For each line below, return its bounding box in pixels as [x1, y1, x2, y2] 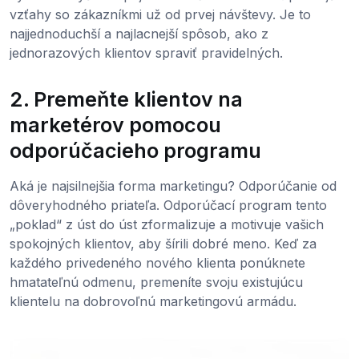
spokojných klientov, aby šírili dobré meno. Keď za [10, 235, 317, 252]
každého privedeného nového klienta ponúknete [10, 254, 305, 271]
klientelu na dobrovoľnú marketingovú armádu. [10, 292, 296, 309]
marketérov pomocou [10, 112, 221, 137]
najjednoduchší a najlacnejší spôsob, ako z [10, 25, 268, 42]
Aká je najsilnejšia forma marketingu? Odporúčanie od [10, 177, 337, 194]
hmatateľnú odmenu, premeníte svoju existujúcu [10, 273, 303, 290]
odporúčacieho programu [10, 138, 261, 163]
